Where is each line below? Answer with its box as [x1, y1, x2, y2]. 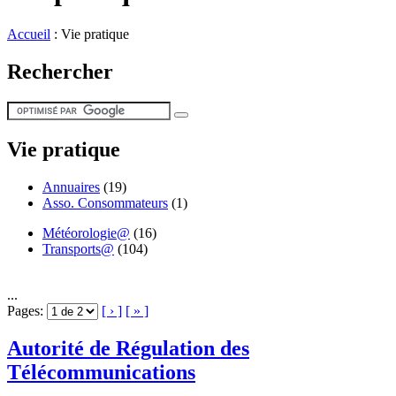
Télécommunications [7, 361, 195, 385]
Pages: [7, 302, 47, 318]
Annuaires [42, 179, 100, 194]
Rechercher [7, 59, 113, 83]
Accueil [7, 26, 50, 42]
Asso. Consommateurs [42, 194, 168, 210]
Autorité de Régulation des [7, 337, 249, 361]
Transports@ [42, 240, 114, 256]
